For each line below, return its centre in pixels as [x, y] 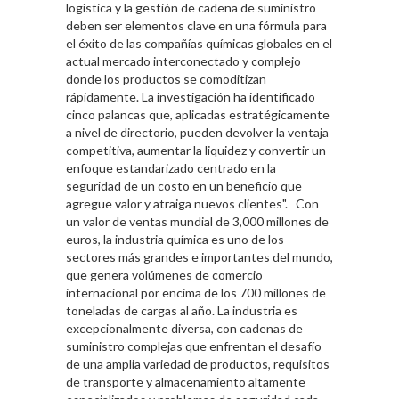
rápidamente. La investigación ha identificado [191, 97]
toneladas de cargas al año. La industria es [182, 311]
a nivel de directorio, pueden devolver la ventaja [197, 133]
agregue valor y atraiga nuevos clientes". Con [192, 204]
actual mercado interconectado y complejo [183, 61]
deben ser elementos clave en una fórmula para [196, 26]
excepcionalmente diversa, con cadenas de [184, 329]
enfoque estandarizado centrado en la [171, 168]
